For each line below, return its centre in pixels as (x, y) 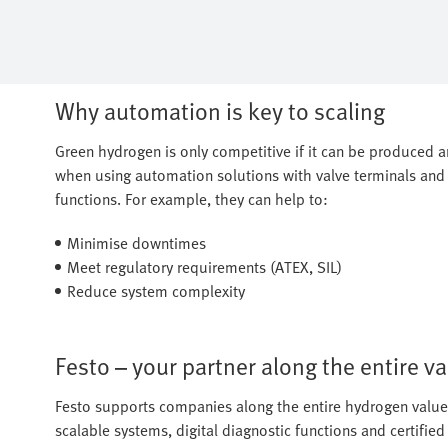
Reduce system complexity (156, 290)
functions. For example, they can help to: (191, 198)
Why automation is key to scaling (220, 110)
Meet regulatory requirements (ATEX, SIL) (204, 266)
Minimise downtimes (136, 242)
